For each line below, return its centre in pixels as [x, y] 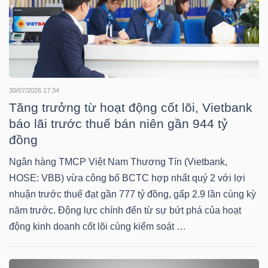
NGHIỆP [40, 115]
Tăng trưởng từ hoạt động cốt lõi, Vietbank [131, 108]
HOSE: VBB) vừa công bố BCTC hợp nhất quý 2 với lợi [127, 178]
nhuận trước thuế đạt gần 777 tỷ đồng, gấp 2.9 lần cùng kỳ [133, 194]
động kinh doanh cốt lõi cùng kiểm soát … [98, 227]
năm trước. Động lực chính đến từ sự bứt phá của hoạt [125, 211]
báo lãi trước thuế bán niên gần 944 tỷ [118, 124]
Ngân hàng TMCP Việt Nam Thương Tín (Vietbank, [118, 162]
